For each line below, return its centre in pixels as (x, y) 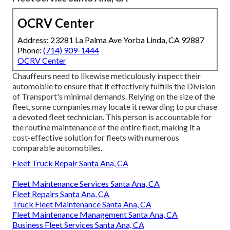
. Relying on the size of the (170, 96)
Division (201, 86)
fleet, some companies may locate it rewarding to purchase (115, 106)
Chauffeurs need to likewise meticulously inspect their (107, 75)
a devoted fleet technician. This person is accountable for (112, 117)
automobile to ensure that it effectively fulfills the (100, 86)
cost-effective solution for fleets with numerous (96, 137)
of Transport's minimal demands (69, 96)
